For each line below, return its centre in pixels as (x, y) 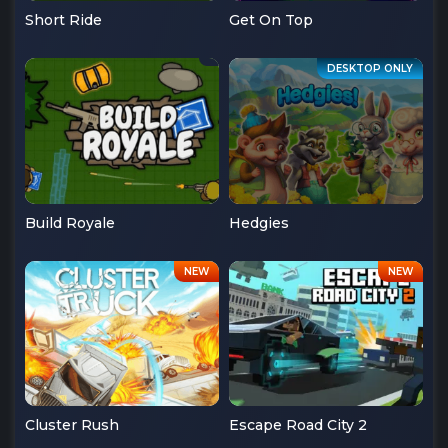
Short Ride (63, 20)
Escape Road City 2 (298, 425)
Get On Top (271, 20)
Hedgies (259, 222)
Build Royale (70, 222)
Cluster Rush (72, 425)
